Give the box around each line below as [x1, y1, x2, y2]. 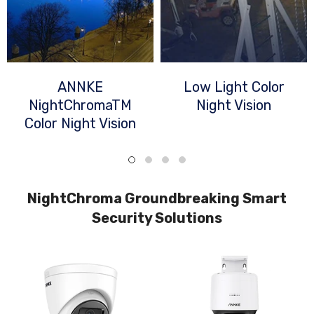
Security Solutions [92, 209, 222, 226]
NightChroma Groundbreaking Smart [27, 189, 287, 207]
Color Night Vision [25, 115, 136, 132]
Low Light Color [183, 78, 285, 96]
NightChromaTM [29, 97, 132, 114]
